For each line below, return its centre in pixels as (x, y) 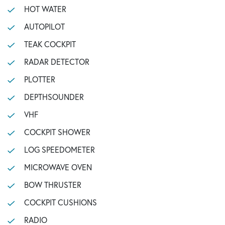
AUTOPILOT (44, 26)
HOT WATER (45, 9)
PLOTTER (39, 79)
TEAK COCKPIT (50, 44)
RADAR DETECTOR (57, 62)
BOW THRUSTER (52, 185)
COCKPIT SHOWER (57, 132)
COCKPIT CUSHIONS (60, 202)
